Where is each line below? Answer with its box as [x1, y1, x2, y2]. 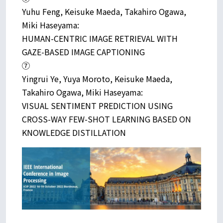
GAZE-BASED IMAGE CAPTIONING [22, 45, 145, 58]
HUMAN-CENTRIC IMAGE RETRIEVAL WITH [22, 32, 178, 44]
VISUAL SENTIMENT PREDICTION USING [22, 99, 173, 111]
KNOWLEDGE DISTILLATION [22, 126, 126, 138]
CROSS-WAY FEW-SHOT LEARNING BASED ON [22, 112, 191, 125]
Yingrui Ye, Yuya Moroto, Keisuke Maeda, [22, 72, 172, 85]
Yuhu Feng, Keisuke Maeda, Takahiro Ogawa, [22, 5, 186, 17]
